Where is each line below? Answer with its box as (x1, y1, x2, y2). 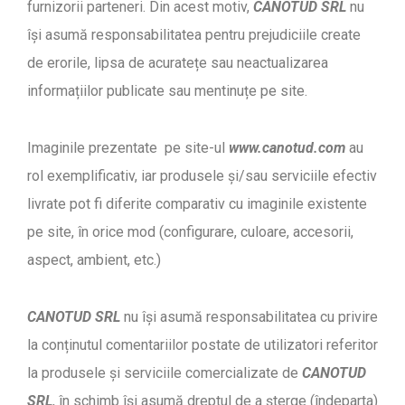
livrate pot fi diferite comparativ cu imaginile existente (27, 195, 367, 213)
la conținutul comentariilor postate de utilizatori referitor (27, 336, 378, 354)
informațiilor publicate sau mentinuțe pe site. (27, 82, 307, 100)
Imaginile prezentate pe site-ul (27, 139, 229, 157)
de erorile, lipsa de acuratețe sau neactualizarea (27, 54, 328, 72)
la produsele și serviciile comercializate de (27, 364, 302, 382)
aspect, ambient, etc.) (27, 251, 161, 269)
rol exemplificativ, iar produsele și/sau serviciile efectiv (27, 167, 377, 185)
